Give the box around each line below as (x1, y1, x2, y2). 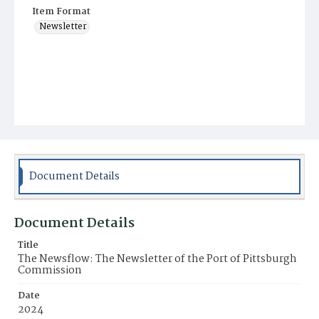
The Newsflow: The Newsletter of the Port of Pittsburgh (18, 251, 297, 268)
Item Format (32, 4, 90, 19)
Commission (18, 262, 82, 279)
